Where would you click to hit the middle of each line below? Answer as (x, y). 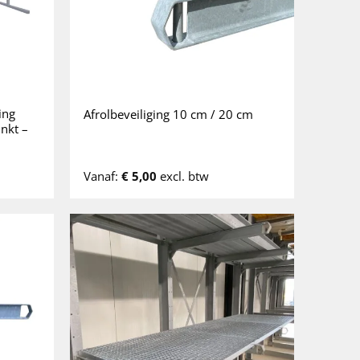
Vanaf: (103, 176)
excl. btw (183, 176)
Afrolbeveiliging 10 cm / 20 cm (169, 114)
